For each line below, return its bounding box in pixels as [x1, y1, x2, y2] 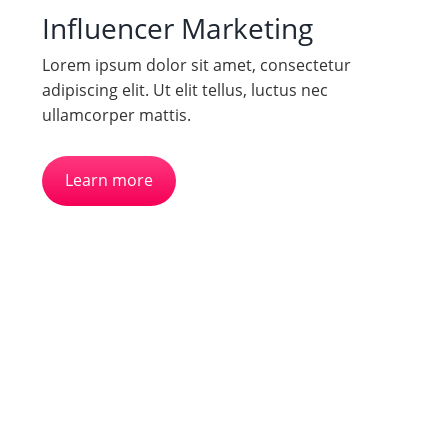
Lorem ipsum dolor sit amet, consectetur [41, 54, 351, 77]
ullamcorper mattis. [41, 104, 191, 127]
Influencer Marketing [41, 9, 313, 48]
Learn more [65, 169, 154, 192]
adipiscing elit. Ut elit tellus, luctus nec [41, 79, 328, 102]
